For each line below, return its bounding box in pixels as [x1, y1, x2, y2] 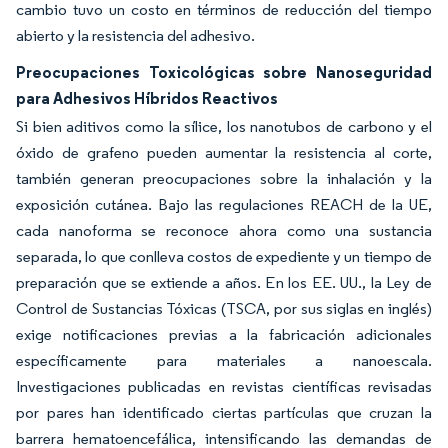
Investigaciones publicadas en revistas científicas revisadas [16, 376, 432, 396]
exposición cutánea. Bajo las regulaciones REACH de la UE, [16, 194, 432, 214]
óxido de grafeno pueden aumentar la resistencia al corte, [16, 142, 432, 162]
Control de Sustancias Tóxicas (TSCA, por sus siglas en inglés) [16, 298, 432, 318]
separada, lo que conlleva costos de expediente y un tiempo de [16, 246, 432, 266]
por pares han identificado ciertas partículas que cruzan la [16, 402, 432, 422]
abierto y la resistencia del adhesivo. [16, 25, 255, 45]
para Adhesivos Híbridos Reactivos [16, 87, 278, 108]
